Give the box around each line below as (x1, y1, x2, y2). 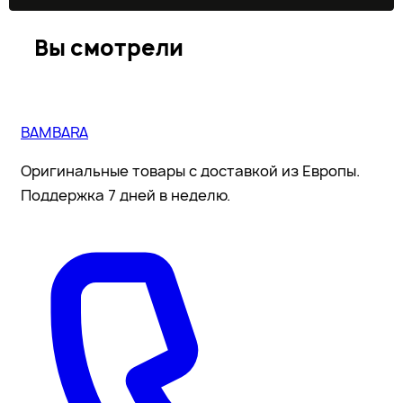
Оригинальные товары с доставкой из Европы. (21, 160, 360, 181)
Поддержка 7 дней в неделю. (21, 184, 230, 205)
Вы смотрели (34, 31, 184, 63)
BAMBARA (21, 121, 88, 142)
